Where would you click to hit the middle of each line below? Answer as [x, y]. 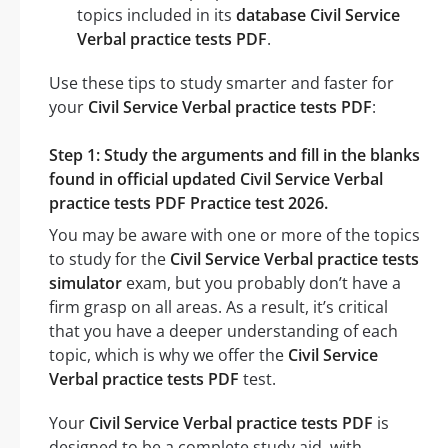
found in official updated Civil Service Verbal [216, 178]
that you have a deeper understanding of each [223, 330]
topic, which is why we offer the [168, 354]
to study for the [109, 258]
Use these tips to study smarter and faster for [221, 82]
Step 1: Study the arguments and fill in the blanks [234, 154]
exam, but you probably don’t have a [261, 282]
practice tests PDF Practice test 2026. [188, 202]
